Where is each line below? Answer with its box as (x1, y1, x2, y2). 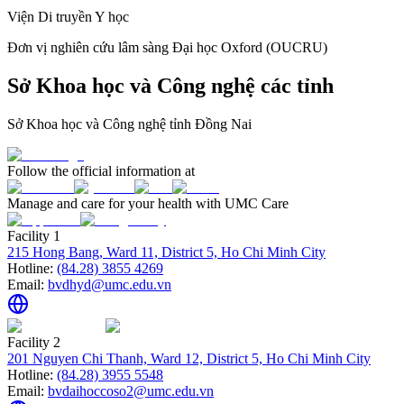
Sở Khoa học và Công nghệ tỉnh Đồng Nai (7, 115, 252, 132)
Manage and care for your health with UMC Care (7, 195, 289, 211)
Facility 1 (7, 227, 60, 243)
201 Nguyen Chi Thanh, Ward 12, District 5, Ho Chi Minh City (7, 350, 371, 366)
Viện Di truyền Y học (7, 8, 129, 24)
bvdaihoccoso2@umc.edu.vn (48, 382, 214, 399)
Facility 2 (7, 334, 60, 350)
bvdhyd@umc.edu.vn (48, 276, 171, 292)
